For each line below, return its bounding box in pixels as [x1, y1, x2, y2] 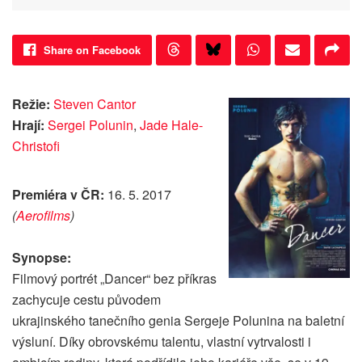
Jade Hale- [140, 116, 203, 135]
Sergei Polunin [48, 116, 133, 135]
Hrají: [12, 116, 48, 135]
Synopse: [12, 248, 71, 267]
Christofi [12, 137, 60, 156]
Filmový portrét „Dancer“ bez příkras [12, 269, 217, 288]
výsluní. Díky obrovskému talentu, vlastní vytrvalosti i [12, 332, 311, 351]
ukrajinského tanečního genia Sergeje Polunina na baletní [12, 311, 344, 330]
